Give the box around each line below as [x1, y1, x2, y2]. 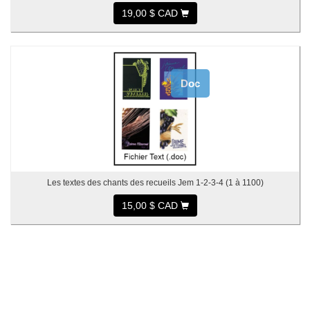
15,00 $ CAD [121, 200, 181, 211]
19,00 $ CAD [121, 8, 181, 19]
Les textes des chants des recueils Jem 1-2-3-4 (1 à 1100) [46, 178, 264, 188]
